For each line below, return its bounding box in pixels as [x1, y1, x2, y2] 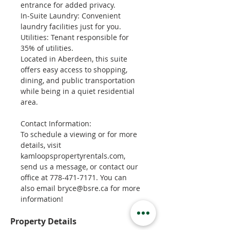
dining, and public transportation [21, 75, 137, 85]
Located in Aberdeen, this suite [21, 54, 129, 64]
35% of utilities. [21, 43, 73, 53]
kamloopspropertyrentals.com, [21, 151, 127, 161]
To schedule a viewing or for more [21, 129, 139, 139]
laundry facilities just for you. [21, 22, 121, 31]
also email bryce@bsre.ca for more [21, 183, 142, 193]
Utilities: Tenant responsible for [21, 32, 131, 42]
